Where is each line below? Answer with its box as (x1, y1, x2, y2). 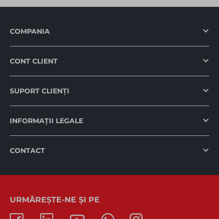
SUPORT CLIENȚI (10, 87, 69, 96)
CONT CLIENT (10, 57, 58, 66)
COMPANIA (10, 27, 50, 36)
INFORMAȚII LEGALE (10, 116, 83, 126)
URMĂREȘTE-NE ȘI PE (10, 195, 100, 205)
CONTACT (10, 146, 45, 155)
